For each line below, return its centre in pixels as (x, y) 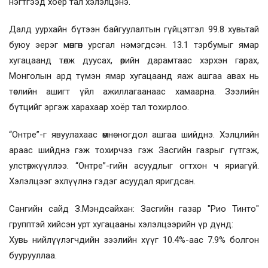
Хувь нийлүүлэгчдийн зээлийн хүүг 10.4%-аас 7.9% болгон (134, 240)
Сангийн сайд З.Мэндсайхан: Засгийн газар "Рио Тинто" (134, 208)
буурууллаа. (33, 255)
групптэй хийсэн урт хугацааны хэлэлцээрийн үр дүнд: (121, 224)
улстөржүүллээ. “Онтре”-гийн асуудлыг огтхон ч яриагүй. (134, 165)
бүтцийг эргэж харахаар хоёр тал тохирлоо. (99, 107)
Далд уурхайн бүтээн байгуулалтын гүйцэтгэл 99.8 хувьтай (134, 29)
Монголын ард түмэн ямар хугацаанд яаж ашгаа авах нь (134, 76)
